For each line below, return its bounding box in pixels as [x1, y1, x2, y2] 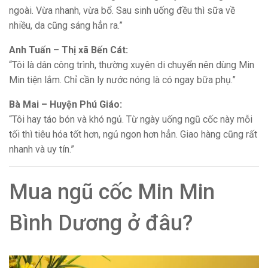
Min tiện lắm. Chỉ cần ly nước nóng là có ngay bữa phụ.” [9, 74, 236, 86]
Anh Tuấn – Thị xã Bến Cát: [9, 44, 128, 56]
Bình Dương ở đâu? [9, 210, 193, 236]
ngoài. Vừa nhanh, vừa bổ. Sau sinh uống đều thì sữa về [9, 4, 235, 16]
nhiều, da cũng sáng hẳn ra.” [9, 19, 123, 31]
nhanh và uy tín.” [9, 143, 74, 155]
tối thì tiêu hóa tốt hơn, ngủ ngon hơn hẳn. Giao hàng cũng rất [9, 128, 257, 140]
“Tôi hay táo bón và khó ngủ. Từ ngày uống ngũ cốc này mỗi [9, 113, 252, 125]
